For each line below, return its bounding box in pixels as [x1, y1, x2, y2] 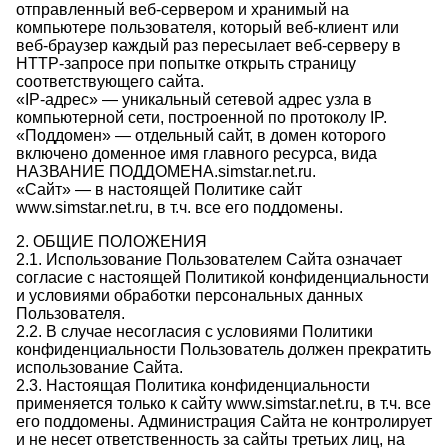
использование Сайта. [16, 359, 183, 376]
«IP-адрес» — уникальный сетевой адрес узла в [16, 91, 372, 108]
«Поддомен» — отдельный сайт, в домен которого [16, 127, 386, 144]
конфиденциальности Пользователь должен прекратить [16, 341, 431, 358]
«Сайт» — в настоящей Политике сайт [16, 181, 302, 198]
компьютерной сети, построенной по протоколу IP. [16, 109, 387, 126]
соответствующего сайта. [16, 73, 204, 90]
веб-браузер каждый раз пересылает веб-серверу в [16, 37, 401, 54]
